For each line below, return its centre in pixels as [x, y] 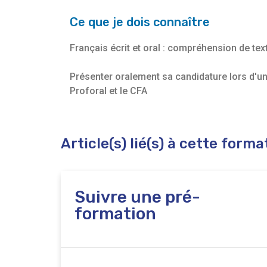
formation [115, 214]
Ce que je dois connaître [140, 22]
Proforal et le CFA [108, 91]
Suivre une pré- [137, 197]
